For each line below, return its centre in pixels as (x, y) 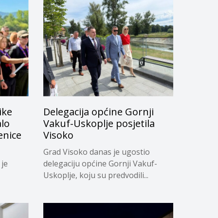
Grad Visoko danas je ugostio (96, 152)
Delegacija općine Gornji (98, 111)
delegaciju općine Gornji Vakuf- (100, 163)
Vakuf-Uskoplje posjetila (99, 123)
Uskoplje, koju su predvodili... (96, 175)
